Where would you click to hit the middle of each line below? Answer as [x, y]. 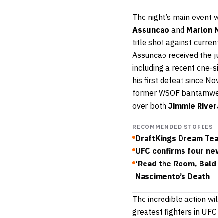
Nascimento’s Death [173, 176]
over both [150, 105]
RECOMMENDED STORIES [173, 127]
